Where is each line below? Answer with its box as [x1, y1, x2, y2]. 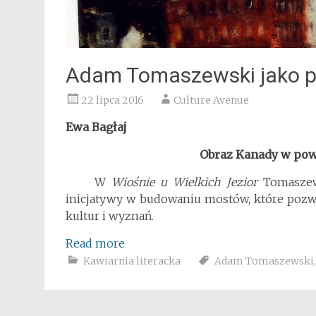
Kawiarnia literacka [83, 255, 181, 267]
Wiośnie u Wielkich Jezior [111, 175, 264, 189]
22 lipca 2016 [81, 94, 144, 107]
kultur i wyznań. [66, 209, 154, 223]
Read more [66, 236, 125, 250]
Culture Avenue [174, 94, 249, 107]
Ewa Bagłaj [66, 120, 127, 134]
